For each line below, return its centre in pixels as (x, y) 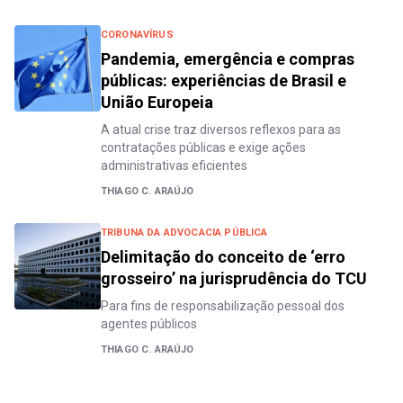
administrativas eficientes (174, 166)
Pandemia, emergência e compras (228, 59)
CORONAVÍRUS (137, 35)
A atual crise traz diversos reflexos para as (221, 130)
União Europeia (157, 102)
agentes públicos (149, 324)
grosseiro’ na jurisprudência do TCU (234, 278)
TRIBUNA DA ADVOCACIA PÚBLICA (184, 233)
